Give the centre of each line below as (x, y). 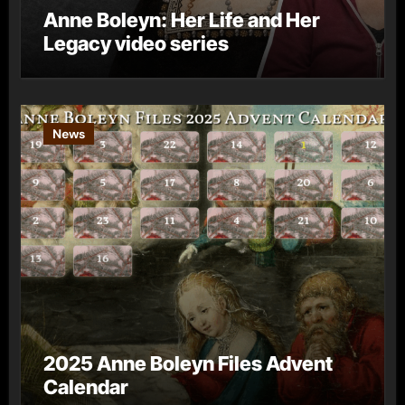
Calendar (85, 386)
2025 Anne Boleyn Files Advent (188, 363)
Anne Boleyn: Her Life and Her (181, 19)
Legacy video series (136, 43)
